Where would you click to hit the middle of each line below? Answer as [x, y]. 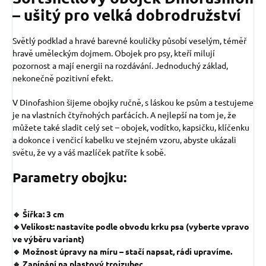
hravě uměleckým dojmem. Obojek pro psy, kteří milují [114, 53]
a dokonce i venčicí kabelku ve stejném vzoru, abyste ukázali [124, 139]
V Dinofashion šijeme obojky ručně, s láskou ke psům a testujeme [133, 102]
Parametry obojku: [69, 177]
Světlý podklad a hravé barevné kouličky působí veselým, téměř [129, 40]
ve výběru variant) [48, 239]
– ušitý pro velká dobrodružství [127, 15]
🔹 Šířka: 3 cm [38, 214]
